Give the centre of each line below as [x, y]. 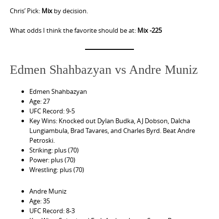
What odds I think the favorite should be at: [74, 30]
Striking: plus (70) [54, 150]
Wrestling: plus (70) [57, 170]
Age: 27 [40, 101]
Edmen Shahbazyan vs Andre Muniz [104, 69]
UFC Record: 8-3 [52, 211]
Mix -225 [150, 30]
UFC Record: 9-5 [52, 111]
